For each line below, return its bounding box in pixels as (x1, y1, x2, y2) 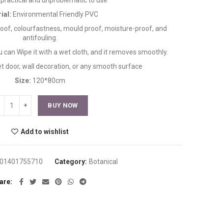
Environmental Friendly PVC (13, 10, 98, 18)
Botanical (88, 158, 118, 165)
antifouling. (23, 34, 57, 42)
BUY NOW (48, 102, 78, 109)
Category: (54, 158, 88, 165)
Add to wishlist (21, 128, 69, 136)
